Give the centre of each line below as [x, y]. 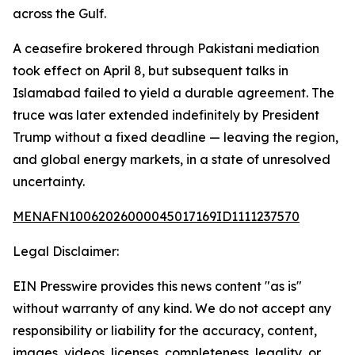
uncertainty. [49, 181]
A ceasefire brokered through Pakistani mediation [166, 48]
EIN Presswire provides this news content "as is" [157, 286]
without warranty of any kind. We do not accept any [172, 308]
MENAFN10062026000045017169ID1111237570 [156, 216]
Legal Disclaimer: [66, 251]
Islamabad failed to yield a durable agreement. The [174, 93]
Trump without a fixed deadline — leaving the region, [176, 137]
